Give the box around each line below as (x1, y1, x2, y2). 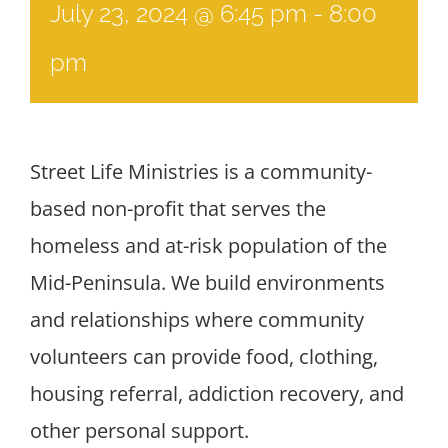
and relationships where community (30, 305, 364, 333)
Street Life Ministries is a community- (30, 157, 372, 185)
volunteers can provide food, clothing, (30, 342, 378, 370)
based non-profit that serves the (30, 194, 326, 222)
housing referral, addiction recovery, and (30, 379, 404, 407)
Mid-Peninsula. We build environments (30, 268, 385, 296)
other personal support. (30, 416, 249, 444)
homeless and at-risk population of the (30, 231, 387, 259)
